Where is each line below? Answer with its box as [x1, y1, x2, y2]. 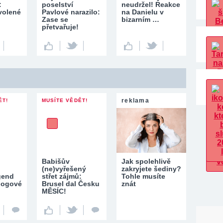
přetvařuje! [42, 23, 79, 31]
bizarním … [121, 15, 159, 23]
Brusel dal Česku [42, 180, 100, 188]
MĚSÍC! [42, 187, 66, 195]
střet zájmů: [42, 172, 82, 180]
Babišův [42, 157, 70, 165]
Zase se [42, 15, 68, 23]
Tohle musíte [121, 172, 165, 180]
